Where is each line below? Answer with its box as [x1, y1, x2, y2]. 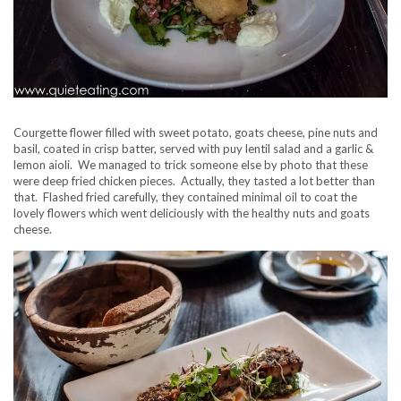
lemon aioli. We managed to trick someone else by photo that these [13, 157, 368, 172]
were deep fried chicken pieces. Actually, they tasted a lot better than [13, 173, 375, 188]
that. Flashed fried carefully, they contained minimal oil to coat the [13, 189, 357, 204]
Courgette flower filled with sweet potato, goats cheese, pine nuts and [13, 124, 378, 140]
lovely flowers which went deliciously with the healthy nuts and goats [13, 205, 370, 220]
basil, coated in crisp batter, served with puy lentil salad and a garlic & [13, 141, 373, 156]
